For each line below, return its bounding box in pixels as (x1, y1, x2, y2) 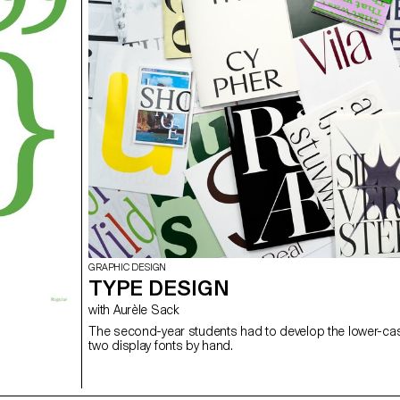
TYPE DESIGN (88, 274, 230, 301)
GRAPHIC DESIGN (88, 261, 167, 273)
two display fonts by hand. (88, 337, 233, 353)
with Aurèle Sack (112, 302, 179, 317)
